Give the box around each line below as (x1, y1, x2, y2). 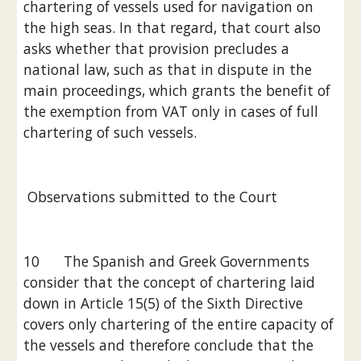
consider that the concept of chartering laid (23, 272, 316, 292)
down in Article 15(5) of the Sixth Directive (23, 293, 304, 313)
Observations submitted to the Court (27, 187, 278, 206)
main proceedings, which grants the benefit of (23, 81, 331, 100)
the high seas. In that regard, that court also (23, 18, 322, 37)
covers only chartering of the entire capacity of (23, 314, 334, 334)
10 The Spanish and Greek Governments (23, 251, 310, 271)
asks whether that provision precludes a (23, 39, 290, 58)
